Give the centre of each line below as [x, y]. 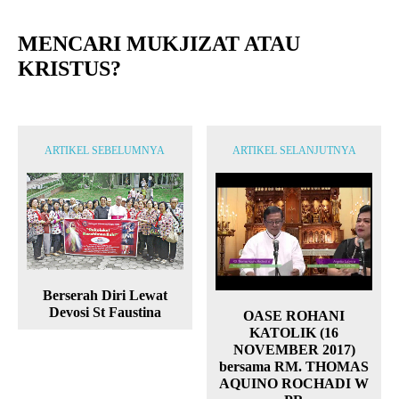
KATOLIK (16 [294, 333]
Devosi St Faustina [105, 313]
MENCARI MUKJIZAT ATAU [159, 44]
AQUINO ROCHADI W [294, 383]
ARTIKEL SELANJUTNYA [294, 151]
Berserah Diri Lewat [105, 296]
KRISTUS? [69, 69]
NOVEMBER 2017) [294, 350]
